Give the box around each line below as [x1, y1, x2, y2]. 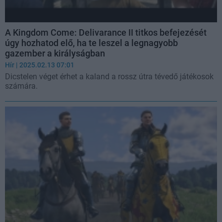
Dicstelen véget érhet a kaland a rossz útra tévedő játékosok [5, 72, 214, 82]
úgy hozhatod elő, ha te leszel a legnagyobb [5, 38, 178, 49]
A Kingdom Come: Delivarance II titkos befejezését [5, 27, 207, 38]
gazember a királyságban [5, 48, 105, 59]
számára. [5, 81, 38, 91]
